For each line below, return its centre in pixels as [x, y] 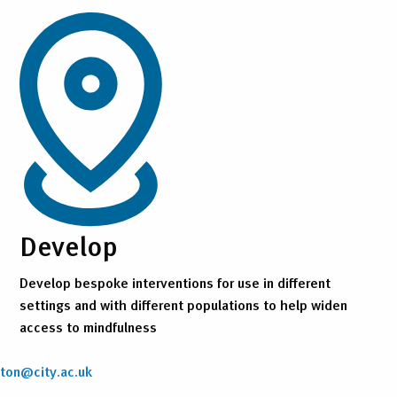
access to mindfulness [88, 327]
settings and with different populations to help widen [183, 305]
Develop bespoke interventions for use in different [175, 283]
